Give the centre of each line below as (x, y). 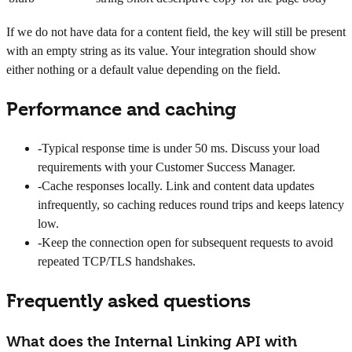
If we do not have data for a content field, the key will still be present (176, 31)
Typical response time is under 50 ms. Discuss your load (181, 148)
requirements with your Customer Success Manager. (167, 167)
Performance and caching (121, 109)
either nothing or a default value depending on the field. (143, 69)
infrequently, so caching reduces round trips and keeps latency (191, 204)
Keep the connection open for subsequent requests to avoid (187, 242)
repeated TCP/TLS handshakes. (117, 261)
